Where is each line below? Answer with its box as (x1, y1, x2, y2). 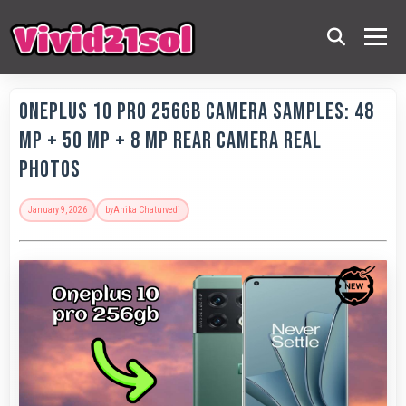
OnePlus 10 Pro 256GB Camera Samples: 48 (19, 97, 374, 126)
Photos (19, 155, 81, 184)
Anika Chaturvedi (113, 204, 180, 215)
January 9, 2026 (28, 204, 87, 215)
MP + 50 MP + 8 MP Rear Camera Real (19, 126, 322, 155)
